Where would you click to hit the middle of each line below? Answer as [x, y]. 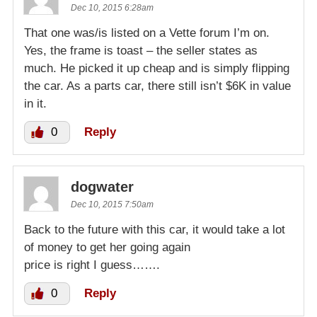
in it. [35, 103]
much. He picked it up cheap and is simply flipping [157, 68]
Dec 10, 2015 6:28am [112, 7]
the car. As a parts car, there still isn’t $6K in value [157, 86]
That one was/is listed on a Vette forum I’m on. [147, 33]
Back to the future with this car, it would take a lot [155, 229]
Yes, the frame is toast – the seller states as [141, 50]
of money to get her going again [107, 247]
